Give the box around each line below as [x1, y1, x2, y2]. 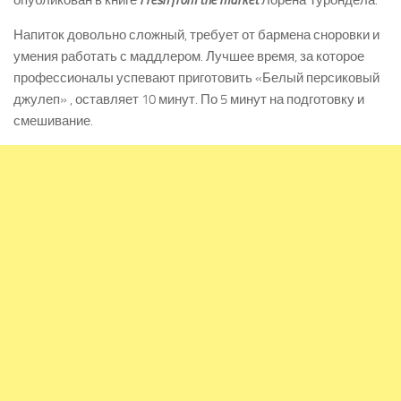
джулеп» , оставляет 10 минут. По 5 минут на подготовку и [13, 91, 364, 108]
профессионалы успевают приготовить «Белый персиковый [13, 70, 380, 87]
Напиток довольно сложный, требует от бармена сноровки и [13, 27, 380, 44]
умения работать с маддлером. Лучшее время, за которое [13, 48, 364, 65]
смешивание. [13, 113, 93, 130]
